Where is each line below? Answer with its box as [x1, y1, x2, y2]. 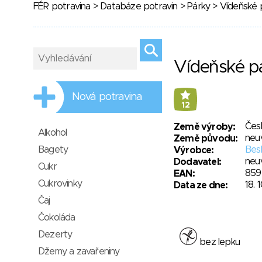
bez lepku [197, 237, 240, 247]
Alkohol [38, 128, 67, 137]
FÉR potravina [33, 2, 91, 11]
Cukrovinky [38, 179, 82, 188]
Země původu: [174, 134, 238, 143]
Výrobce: [174, 146, 214, 155]
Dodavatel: [174, 157, 222, 167]
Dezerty [38, 230, 73, 239]
